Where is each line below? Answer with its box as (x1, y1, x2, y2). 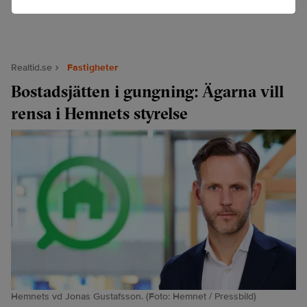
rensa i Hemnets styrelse (11, 102, 188, 123)
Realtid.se (11, 61, 52, 73)
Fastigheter (67, 61, 118, 73)
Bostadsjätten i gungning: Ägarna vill (11, 80, 284, 101)
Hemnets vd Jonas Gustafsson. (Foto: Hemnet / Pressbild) (11, 290, 256, 302)
